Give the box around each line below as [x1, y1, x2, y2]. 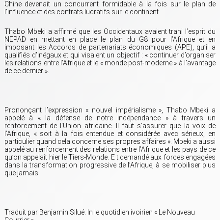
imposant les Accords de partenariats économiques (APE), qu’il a [4, 43, 216, 52]
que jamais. [4, 169, 40, 177]
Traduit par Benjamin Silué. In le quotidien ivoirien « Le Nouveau [4, 208, 195, 217]
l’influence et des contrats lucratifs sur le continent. [4, 8, 160, 16]
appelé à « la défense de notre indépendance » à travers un [4, 114, 216, 122]
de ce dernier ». [4, 67, 49, 75]
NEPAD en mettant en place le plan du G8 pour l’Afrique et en [4, 35, 216, 44]
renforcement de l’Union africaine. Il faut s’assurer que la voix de [4, 122, 216, 130]
